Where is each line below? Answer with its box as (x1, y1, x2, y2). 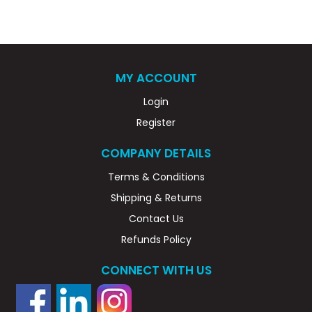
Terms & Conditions (107, 169, 205, 184)
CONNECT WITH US (100, 261, 212, 279)
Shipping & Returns (110, 190, 202, 205)
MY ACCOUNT (115, 69, 197, 86)
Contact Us (128, 211, 184, 226)
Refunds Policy (120, 232, 192, 247)
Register (136, 115, 175, 130)
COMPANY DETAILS (101, 144, 211, 162)
